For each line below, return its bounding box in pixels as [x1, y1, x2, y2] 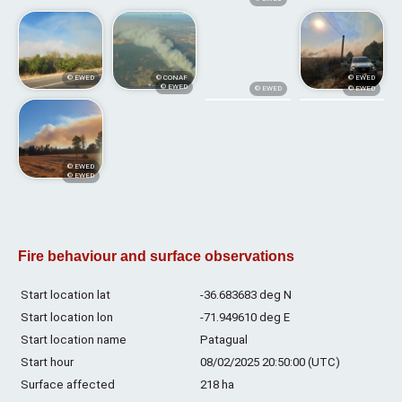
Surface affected [21, 377, 115, 391]
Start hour [21, 354, 74, 369]
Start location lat [21, 287, 110, 301]
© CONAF [156, 74, 188, 83]
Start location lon [21, 310, 113, 324]
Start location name [21, 332, 127, 346]
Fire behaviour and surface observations [18, 248, 294, 265]
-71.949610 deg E [200, 310, 290, 324]
